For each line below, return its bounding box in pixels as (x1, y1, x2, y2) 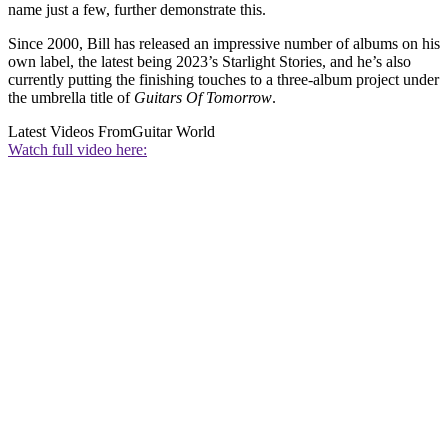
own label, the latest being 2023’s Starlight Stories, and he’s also (8, 52, 411, 70)
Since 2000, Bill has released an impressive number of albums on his (8, 34, 440, 52)
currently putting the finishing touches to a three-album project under (8, 70, 439, 88)
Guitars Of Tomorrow (134, 88, 272, 106)
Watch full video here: (8, 140, 147, 158)
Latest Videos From (8, 122, 132, 140)
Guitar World (132, 122, 215, 140)
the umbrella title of (8, 88, 134, 106)
